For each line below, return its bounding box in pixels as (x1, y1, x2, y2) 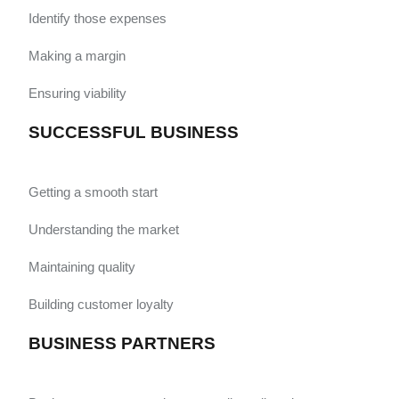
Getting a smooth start (28, 184, 158, 199)
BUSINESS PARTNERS (28, 334, 216, 353)
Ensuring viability (28, 85, 126, 101)
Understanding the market (28, 222, 179, 237)
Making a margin (28, 48, 126, 63)
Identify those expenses (28, 11, 167, 26)
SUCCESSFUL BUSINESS (28, 123, 239, 142)
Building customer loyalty (28, 297, 174, 312)
